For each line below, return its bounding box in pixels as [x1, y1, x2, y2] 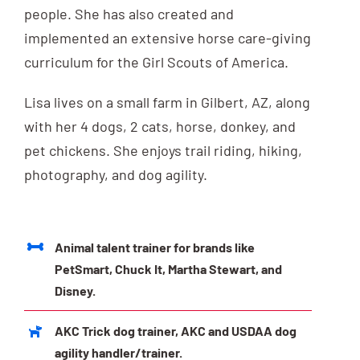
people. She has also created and [23, 5, 234, 23]
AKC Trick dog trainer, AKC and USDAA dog [55, 323, 297, 339]
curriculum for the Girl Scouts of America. [23, 53, 288, 72]
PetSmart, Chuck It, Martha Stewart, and [55, 260, 283, 276]
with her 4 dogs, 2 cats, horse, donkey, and [23, 117, 296, 136]
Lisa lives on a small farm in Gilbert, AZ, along [23, 93, 310, 112]
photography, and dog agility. [23, 166, 207, 184]
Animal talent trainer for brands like [55, 239, 256, 255]
